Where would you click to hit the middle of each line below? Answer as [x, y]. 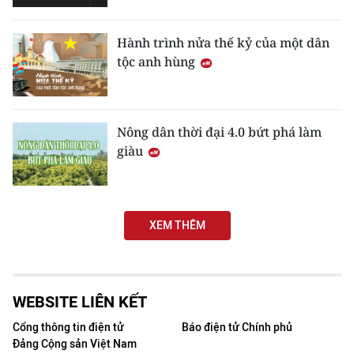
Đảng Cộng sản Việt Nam [75, 345]
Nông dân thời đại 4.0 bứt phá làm [219, 132]
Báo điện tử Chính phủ [237, 328]
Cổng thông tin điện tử [68, 328]
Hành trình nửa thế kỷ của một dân [223, 43]
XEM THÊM [177, 226]
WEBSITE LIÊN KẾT [80, 302]
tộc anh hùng [158, 62]
